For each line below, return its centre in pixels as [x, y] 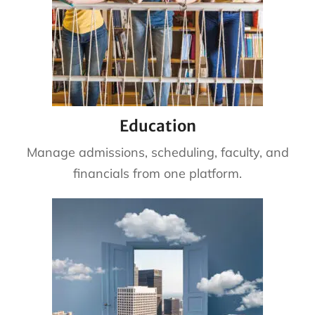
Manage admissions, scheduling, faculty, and [157, 152]
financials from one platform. [157, 173]
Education [157, 126]
